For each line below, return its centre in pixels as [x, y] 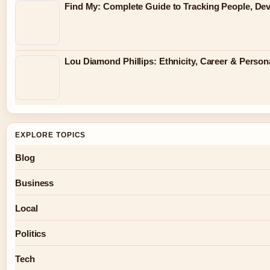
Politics [31, 233]
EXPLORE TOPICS [51, 135]
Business [35, 183]
